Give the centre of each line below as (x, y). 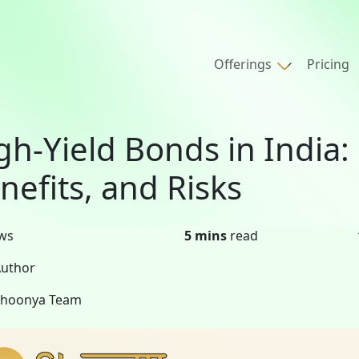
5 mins (206, 236)
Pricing (328, 65)
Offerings (244, 65)
